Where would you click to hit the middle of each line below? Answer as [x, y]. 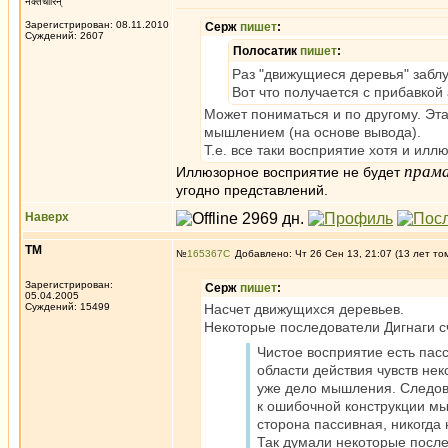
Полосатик [266, 51]
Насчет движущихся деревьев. [304, 309]
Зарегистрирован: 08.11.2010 [97, 24]
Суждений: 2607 [64, 35]
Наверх [47, 217]
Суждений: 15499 [67, 306]
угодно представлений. [252, 190]
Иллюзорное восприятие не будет [290, 172]
